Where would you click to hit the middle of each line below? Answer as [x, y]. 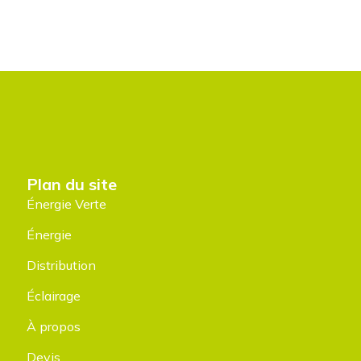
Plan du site [72, 185]
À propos [54, 327]
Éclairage [54, 296]
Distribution [62, 266]
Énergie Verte [67, 204]
